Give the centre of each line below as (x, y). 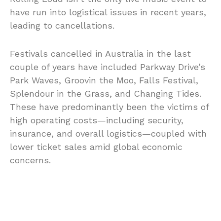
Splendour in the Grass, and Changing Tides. (106, 94)
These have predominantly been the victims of (109, 107)
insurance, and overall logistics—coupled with (108, 134)
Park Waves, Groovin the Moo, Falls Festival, (104, 80)
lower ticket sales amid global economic (96, 147)
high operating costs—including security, (97, 120)
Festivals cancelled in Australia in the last (100, 54)
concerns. (30, 160)
